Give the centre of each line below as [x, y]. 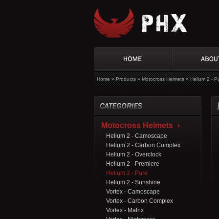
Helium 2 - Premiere [133, 164]
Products [126, 79]
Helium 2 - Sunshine [133, 182]
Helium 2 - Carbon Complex [143, 145]
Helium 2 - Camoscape [137, 136]
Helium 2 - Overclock [134, 154]
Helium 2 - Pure [127, 173]
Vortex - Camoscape [133, 192]
